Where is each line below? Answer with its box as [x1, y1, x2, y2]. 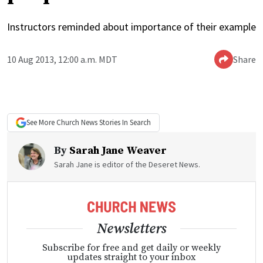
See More [26, 117, 56, 128]
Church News [56, 117, 97, 128]
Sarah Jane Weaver [69, 144, 167, 158]
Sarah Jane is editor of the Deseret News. [54, 159, 200, 170]
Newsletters [97, 220, 166, 238]
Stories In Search [97, 117, 151, 128]
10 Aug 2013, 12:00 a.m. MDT [7, 53, 117, 66]
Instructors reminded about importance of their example [7, 20, 256, 34]
